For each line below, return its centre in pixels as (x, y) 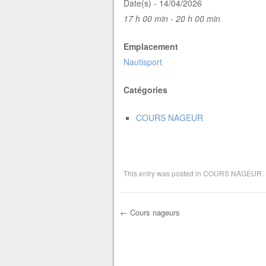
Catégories (145, 90)
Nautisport (142, 62)
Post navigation (184, 235)
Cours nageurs (153, 213)
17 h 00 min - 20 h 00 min (172, 19)
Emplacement (151, 47)
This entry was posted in (163, 173)
